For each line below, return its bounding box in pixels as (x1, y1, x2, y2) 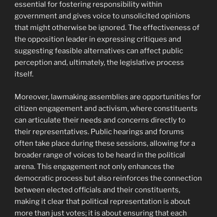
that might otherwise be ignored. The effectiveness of (15, 23, 200, 32)
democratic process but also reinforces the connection (15, 173, 202, 183)
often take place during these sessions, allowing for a (15, 139, 195, 148)
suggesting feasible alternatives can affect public (15, 46, 183, 56)
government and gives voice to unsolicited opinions (15, 12, 190, 21)
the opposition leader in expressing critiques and (15, 35, 181, 44)
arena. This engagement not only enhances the (15, 162, 174, 171)
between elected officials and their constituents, (15, 185, 180, 194)
